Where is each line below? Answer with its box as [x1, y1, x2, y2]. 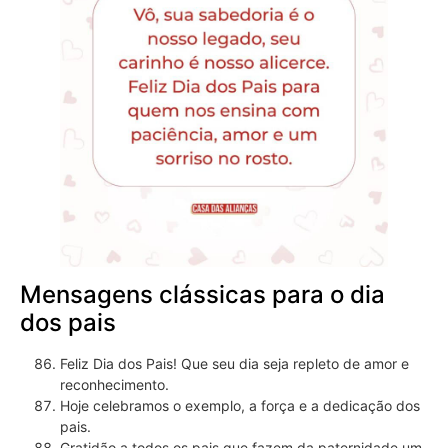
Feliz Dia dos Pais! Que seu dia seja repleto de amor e [60, 355, 409, 373]
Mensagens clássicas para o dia [20, 280, 385, 310]
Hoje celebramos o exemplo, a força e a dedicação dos [60, 397, 420, 415]
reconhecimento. [60, 376, 169, 394]
